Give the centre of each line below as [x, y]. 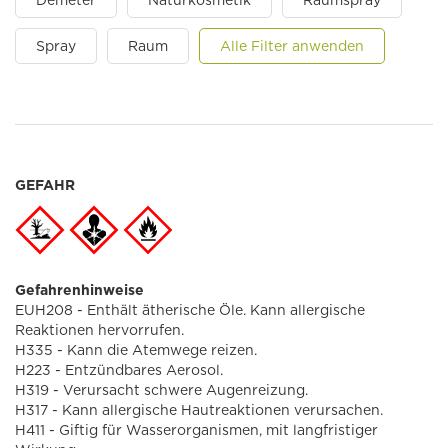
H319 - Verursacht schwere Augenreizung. [161, 390]
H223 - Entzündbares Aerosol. [119, 370]
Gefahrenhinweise [79, 290]
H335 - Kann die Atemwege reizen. [136, 350]
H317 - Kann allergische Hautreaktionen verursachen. [199, 410]
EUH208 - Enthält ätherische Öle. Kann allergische [190, 310]
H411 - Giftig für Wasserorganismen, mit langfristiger [196, 430]
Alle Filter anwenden [292, 46]
